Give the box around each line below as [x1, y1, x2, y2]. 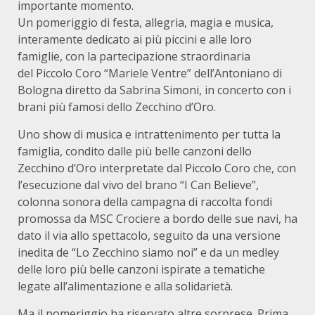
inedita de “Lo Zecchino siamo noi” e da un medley [18, 245, 279, 260]
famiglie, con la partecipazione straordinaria [18, 49, 250, 64]
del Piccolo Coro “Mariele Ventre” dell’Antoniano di [18, 65, 282, 81]
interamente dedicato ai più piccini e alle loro [18, 32, 252, 47]
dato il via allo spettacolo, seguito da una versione [18, 228, 281, 243]
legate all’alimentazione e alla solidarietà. [18, 278, 233, 294]
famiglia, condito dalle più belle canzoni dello [18, 143, 252, 159]
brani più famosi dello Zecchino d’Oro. [18, 99, 216, 115]
